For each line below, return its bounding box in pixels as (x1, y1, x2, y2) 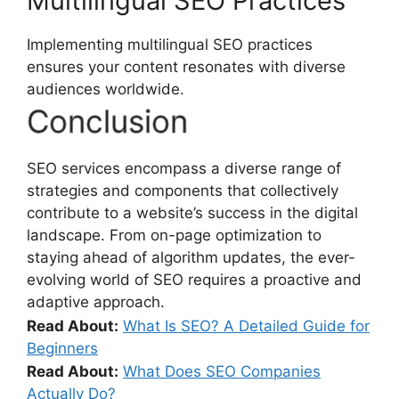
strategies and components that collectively (27, 182, 338, 199)
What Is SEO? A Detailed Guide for (123, 316, 370, 335)
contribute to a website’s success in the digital (27, 204, 358, 222)
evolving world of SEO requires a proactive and (27, 271, 362, 289)
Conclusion (27, 102, 188, 140)
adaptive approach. (27, 293, 165, 311)
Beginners (27, 338, 98, 357)
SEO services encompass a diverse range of (27, 159, 341, 177)
